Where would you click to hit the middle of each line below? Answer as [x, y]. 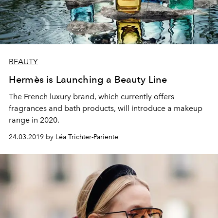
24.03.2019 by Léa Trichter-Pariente [64, 137]
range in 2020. [34, 120]
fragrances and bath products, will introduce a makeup [106, 108]
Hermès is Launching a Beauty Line [88, 79]
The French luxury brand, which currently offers [91, 97]
